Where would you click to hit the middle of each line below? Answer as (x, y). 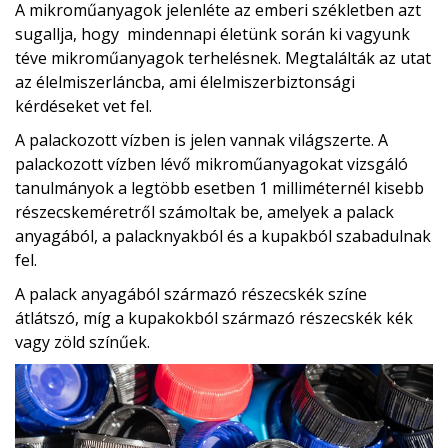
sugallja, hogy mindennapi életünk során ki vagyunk (212, 34)
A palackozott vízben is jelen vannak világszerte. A (201, 140)
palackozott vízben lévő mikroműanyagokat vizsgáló (211, 164)
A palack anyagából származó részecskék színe (191, 294)
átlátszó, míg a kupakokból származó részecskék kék (214, 318)
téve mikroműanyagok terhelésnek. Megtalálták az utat (223, 58)
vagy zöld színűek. (82, 342)
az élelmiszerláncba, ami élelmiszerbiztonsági (185, 82)
